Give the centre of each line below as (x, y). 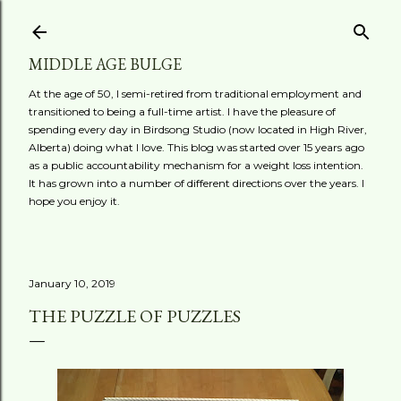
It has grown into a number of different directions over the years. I (196, 183)
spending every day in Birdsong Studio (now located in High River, (198, 129)
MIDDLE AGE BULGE (105, 64)
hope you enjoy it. (74, 201)
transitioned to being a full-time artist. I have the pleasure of (182, 111)
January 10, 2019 (72, 283)
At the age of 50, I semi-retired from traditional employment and (195, 94)
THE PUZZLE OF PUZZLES (135, 316)
